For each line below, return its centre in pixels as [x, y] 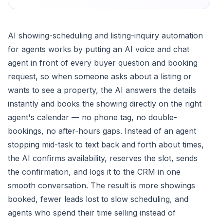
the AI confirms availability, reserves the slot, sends [103, 158]
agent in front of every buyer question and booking [103, 63]
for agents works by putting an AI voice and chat [99, 49]
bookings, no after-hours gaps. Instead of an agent [102, 131]
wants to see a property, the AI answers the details [102, 90]
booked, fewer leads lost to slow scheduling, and [98, 199]
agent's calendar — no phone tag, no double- [92, 117]
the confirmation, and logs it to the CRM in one [94, 172]
